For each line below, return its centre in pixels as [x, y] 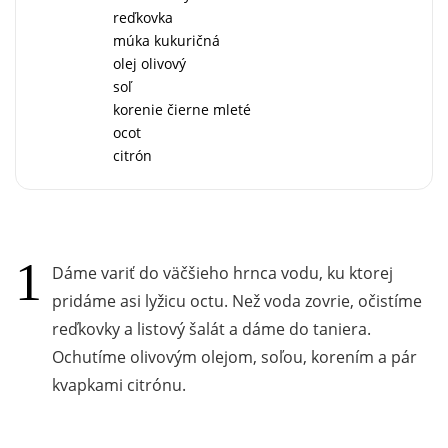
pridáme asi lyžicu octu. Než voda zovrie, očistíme [237, 300]
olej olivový [149, 63]
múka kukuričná [166, 40]
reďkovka [143, 17]
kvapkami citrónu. [119, 384]
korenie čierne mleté [182, 109]
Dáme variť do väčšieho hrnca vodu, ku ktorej [222, 272]
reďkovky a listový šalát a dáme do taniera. [211, 328]
